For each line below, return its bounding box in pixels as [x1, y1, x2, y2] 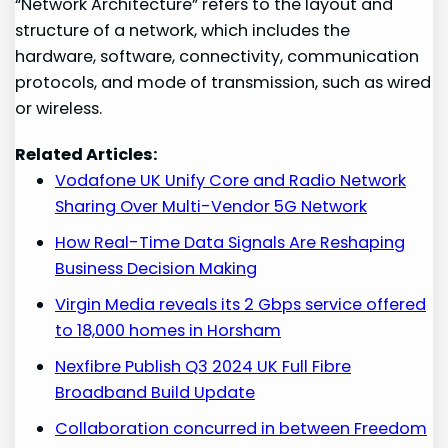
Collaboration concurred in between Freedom [55, 416, 428, 440]
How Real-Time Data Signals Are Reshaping [55, 230, 406, 254]
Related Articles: [15, 142, 159, 166]
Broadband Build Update [55, 380, 256, 404]
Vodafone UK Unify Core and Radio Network [55, 168, 407, 192]
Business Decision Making [55, 256, 258, 280]
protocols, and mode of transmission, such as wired [15, 70, 432, 94]
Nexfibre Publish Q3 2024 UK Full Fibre [55, 354, 352, 378]
